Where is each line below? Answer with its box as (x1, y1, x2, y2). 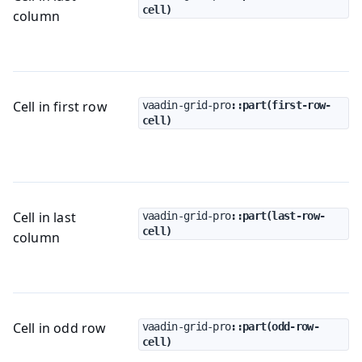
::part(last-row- (230, 208, 326, 222)
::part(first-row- (230, 98, 331, 112)
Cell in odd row (13, 318, 107, 337)
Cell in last (13, 208, 76, 226)
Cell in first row (13, 97, 107, 116)
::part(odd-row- (230, 319, 319, 333)
